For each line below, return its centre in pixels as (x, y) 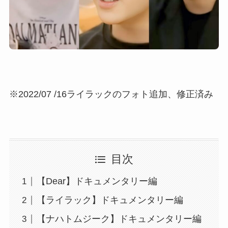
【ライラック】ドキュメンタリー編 (110, 200)
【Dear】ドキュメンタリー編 (97, 181)
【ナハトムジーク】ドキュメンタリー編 (119, 219)
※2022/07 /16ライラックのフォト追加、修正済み (111, 94)
